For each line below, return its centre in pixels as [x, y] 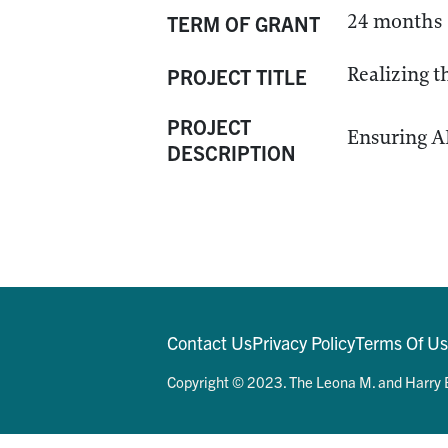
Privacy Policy [303, 342]
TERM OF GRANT [243, 23]
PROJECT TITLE [237, 76]
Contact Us [209, 342]
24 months [394, 21]
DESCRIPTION [231, 152]
